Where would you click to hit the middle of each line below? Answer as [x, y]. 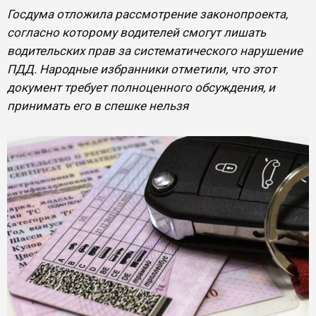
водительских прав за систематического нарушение [155, 51]
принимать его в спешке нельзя [98, 106]
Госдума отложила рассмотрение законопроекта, [147, 14]
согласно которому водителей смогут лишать [136, 32]
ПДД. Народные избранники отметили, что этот [142, 69]
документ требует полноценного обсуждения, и [141, 87]
